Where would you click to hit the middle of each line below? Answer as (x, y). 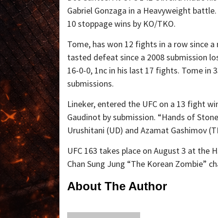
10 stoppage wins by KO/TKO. (121, 23)
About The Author (117, 186)
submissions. (91, 83)
